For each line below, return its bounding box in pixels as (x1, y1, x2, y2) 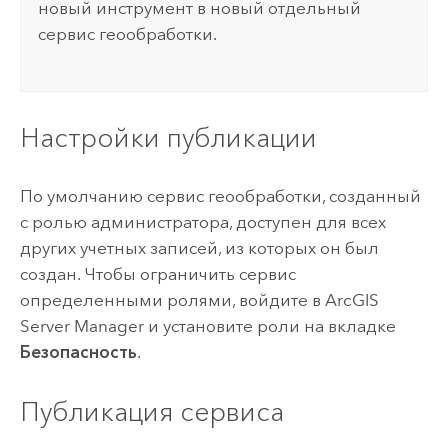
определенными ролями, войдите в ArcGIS (19, 290, 379, 311)
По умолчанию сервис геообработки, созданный (19, 186, 421, 207)
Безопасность (19, 342, 137, 363)
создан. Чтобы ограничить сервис (19, 264, 296, 285)
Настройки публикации (19, 120, 317, 154)
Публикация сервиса (19, 394, 284, 428)
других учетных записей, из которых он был (19, 238, 379, 259)
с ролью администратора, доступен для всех (19, 212, 386, 233)
